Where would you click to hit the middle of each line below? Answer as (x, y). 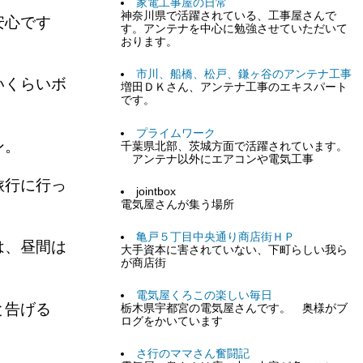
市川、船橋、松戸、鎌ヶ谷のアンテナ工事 (243, 75)
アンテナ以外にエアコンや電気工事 (218, 159)
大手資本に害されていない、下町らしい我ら (235, 250)
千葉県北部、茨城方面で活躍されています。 (235, 146)
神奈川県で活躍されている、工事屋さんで (229, 16)
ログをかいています (172, 321)
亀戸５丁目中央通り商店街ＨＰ (215, 237)
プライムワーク (175, 133)
